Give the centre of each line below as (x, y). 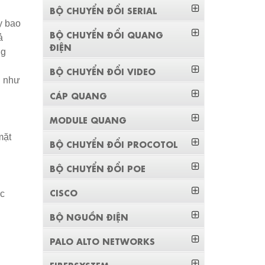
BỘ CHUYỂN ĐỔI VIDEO (103, 71)
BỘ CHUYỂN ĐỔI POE (98, 168)
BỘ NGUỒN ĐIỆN (89, 216)
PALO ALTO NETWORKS (103, 241)
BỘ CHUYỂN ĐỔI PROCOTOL (114, 144)
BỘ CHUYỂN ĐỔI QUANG (107, 34)
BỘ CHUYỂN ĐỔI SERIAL (104, 10)
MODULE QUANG (88, 119)
